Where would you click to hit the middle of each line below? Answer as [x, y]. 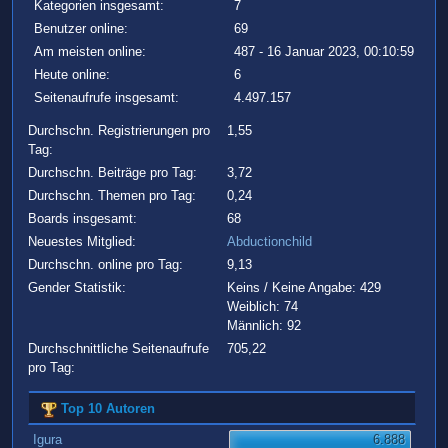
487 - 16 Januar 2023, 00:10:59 [323, 52]
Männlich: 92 [264, 326]
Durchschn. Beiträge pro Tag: [112, 173]
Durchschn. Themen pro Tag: [111, 196]
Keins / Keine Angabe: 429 [304, 288]
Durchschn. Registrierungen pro [118, 131]
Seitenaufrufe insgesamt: [106, 98]
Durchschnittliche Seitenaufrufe [118, 349]
